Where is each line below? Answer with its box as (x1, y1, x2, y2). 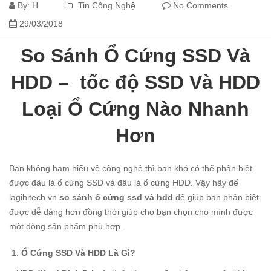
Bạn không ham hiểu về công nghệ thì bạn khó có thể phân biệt (9, 163, 252, 174)
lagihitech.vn (9, 192, 57, 203)
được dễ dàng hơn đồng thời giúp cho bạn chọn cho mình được (9, 207, 253, 217)
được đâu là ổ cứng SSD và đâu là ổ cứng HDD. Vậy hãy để (9, 178, 238, 188)
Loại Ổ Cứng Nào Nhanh (22, 98, 249, 120)
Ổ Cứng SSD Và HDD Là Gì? (21, 248, 135, 258)
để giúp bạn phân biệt (173, 192, 259, 203)
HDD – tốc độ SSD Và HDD (11, 71, 260, 94)
